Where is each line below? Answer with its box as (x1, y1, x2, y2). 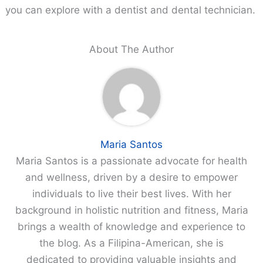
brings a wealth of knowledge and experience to (18, 220, 245, 232)
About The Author (89, 43, 174, 55)
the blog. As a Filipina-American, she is (39, 237, 224, 249)
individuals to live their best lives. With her (32, 187, 231, 200)
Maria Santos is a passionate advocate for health (16, 154, 247, 167)
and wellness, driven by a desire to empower (25, 171, 238, 183)
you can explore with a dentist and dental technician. (5, 4, 256, 16)
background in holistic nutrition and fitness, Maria (15, 204, 248, 216)
